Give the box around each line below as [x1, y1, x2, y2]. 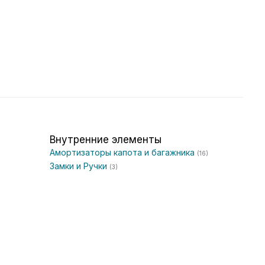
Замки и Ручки [50, 161, 109, 171]
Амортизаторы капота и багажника [50, 147, 197, 157]
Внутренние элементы [50, 134, 161, 146]
